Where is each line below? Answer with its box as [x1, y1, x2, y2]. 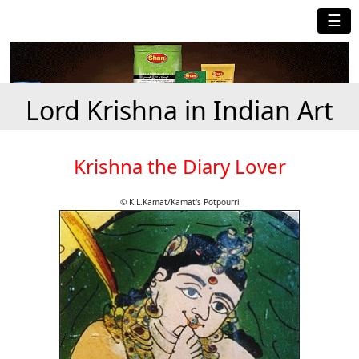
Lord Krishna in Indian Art [26, 93, 333, 128]
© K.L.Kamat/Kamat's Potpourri [119, 196, 240, 208]
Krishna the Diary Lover [73, 153, 286, 180]
